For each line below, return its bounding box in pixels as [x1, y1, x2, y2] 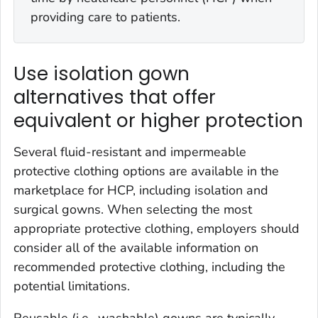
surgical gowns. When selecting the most [13, 200, 252, 218]
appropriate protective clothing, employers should [13, 219, 300, 237]
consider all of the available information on [13, 238, 258, 256]
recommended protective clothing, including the [13, 258, 285, 275]
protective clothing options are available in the [13, 162, 279, 180]
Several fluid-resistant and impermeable [13, 143, 246, 160]
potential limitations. [13, 277, 130, 295]
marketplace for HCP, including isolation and [13, 181, 268, 199]
